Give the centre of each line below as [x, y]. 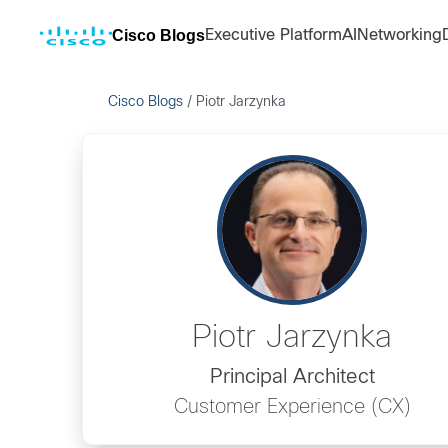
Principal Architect [292, 377]
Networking [399, 35]
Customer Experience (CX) [292, 407]
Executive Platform [273, 35]
